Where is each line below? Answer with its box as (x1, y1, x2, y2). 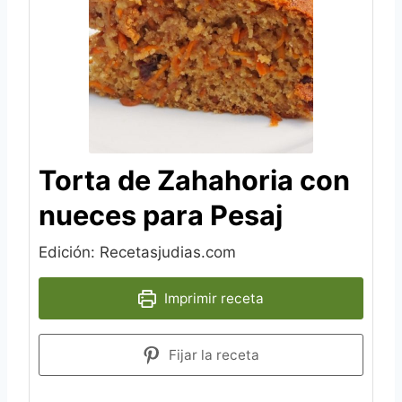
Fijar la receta (164, 346, 259, 364)
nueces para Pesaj (39, 198, 283, 232)
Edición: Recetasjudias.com (39, 243, 236, 262)
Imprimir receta (160, 290, 264, 308)
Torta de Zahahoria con (39, 163, 350, 197)
